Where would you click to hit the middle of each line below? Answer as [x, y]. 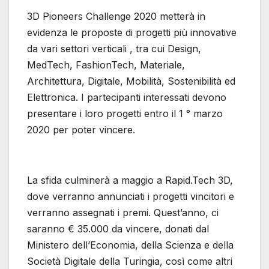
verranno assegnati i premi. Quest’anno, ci [123, 213]
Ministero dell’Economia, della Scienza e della [130, 245]
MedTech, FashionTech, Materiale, [106, 65]
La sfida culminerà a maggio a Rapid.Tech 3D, [130, 180]
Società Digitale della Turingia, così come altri [130, 261]
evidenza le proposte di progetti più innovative [132, 33]
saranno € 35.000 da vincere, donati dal [118, 229]
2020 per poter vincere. [81, 130]
